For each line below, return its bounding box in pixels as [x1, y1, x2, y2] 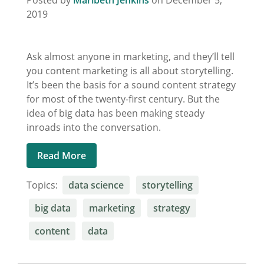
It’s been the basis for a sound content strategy [27, 78, 236, 92]
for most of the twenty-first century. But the [27, 93, 220, 106]
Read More [37, 149, 86, 163]
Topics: [27, 178, 60, 192]
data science [68, 178, 124, 192]
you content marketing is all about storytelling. [27, 64, 233, 78]
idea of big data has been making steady [27, 107, 204, 120]
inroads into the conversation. [27, 121, 161, 134]
